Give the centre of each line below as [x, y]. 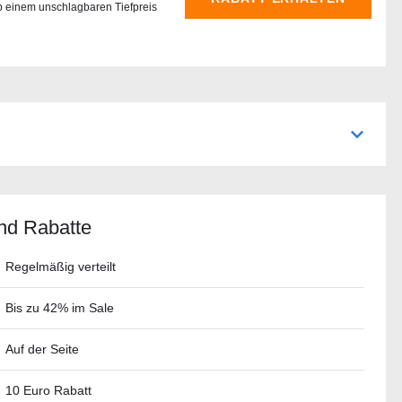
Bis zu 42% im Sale [60, 308]
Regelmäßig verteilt [61, 267]
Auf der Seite [42, 349]
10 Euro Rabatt [48, 390]
